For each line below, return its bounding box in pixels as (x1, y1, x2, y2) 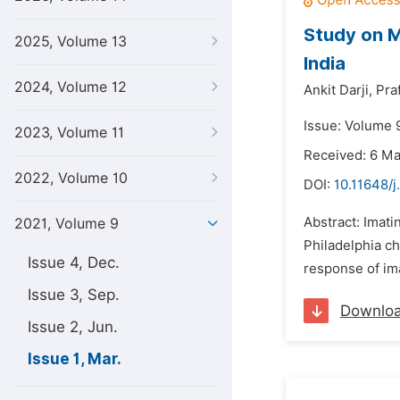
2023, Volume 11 (14, 124, 124, 141)
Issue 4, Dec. (28, 254, 120, 271)
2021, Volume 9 (14, 215, 119, 232)
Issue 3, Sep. (28, 286, 120, 304)
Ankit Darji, (304, 82, 372, 98)
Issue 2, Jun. (28, 318, 118, 336)
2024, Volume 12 (14, 79, 127, 96)
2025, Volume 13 (14, 33, 127, 50)
